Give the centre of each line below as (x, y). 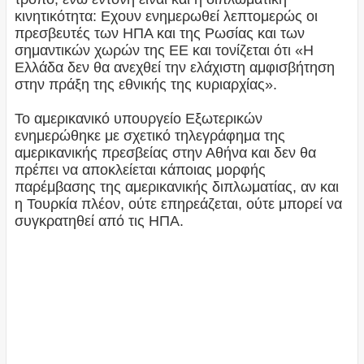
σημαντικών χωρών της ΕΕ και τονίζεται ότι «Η (164, 51)
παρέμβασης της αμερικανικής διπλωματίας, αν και (176, 187)
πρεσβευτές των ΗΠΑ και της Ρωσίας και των (159, 34)
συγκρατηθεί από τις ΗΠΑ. (99, 221)
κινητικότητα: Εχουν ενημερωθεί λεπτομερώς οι (166, 17)
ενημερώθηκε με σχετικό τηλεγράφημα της (149, 136)
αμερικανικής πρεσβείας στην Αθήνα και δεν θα (165, 153)
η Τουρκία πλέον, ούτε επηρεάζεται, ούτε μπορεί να (178, 204)
